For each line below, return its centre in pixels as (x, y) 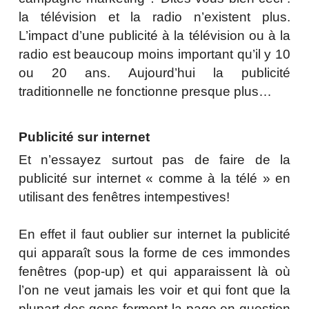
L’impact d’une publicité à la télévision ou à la (154, 36)
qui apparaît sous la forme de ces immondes (154, 253)
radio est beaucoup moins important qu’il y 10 (154, 54)
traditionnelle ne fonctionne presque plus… (145, 92)
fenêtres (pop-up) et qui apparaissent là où (154, 272)
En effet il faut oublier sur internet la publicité (154, 235)
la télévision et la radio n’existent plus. (154, 17)
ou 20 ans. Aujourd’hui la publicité (154, 73)
